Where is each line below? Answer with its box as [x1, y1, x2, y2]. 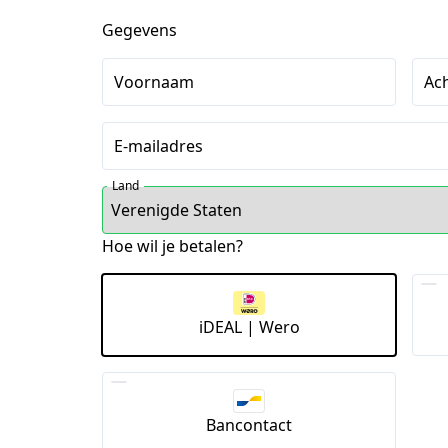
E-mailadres [114, 135, 203, 158]
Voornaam [114, 71, 194, 94]
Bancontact [206, 414, 292, 437]
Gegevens [102, 19, 177, 42]
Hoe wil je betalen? [102, 235, 243, 258]
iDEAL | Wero [198, 316, 300, 339]
